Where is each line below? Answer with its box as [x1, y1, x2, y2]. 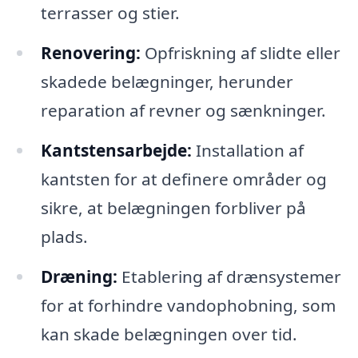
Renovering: [40, 42, 141, 65]
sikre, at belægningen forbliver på [40, 197, 306, 220]
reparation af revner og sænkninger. [40, 99, 326, 122]
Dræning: [40, 265, 117, 288]
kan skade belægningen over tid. [40, 322, 297, 345]
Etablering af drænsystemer [117, 265, 341, 288]
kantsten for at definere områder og [40, 168, 327, 191]
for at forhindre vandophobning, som [40, 293, 336, 316]
